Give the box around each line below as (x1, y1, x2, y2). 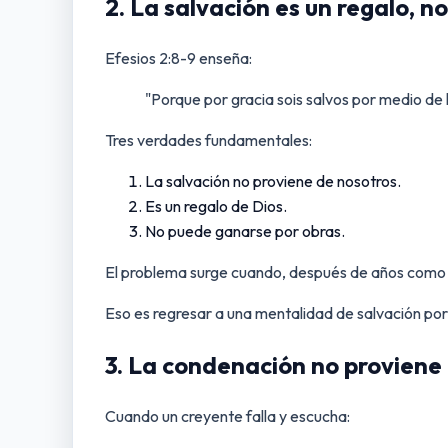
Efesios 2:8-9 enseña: (105, 48, 252, 69)
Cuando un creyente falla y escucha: (105, 406, 350, 427)
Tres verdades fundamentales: (105, 130, 312, 151)
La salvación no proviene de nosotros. (145, 171, 401, 192)
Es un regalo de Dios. (145, 196, 287, 217)
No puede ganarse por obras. (145, 221, 345, 242)
